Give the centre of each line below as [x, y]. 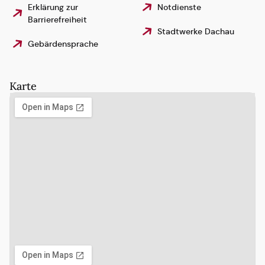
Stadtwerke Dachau [196, 31]
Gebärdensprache [63, 43]
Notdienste [180, 7]
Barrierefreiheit [58, 19]
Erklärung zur [53, 7]
